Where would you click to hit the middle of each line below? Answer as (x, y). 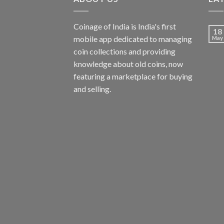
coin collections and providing (124, 51)
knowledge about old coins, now (128, 63)
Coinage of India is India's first (125, 26)
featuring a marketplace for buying (133, 76)
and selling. (92, 88)
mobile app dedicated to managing (133, 38)
